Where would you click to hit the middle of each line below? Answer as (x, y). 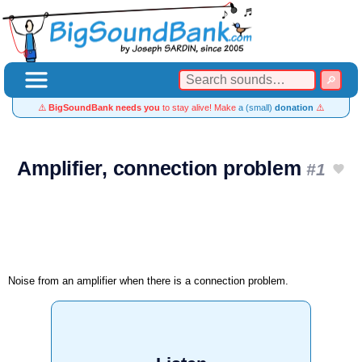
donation (294, 107)
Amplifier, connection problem (162, 168)
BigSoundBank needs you (104, 107)
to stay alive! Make (199, 107)
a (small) (257, 107)
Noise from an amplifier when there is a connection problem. (148, 280)
